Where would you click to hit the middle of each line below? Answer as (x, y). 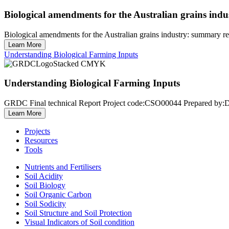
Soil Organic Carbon (58, 194)
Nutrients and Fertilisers (63, 167)
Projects (37, 131)
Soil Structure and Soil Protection (78, 213)
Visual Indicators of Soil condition (79, 222)
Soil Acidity (44, 176)
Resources (41, 140)
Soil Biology (45, 185)
